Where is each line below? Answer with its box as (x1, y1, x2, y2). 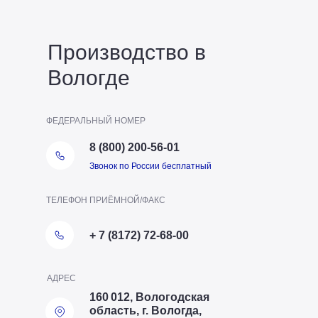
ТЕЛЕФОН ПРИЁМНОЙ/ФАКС (46, 194, 165, 205)
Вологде (47, 65, 130, 89)
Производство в (47, 40, 206, 64)
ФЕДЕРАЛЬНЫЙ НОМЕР (46, 115, 146, 126)
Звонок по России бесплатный (89, 160, 212, 171)
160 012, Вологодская (89, 290, 209, 303)
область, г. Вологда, (89, 304, 202, 317)
